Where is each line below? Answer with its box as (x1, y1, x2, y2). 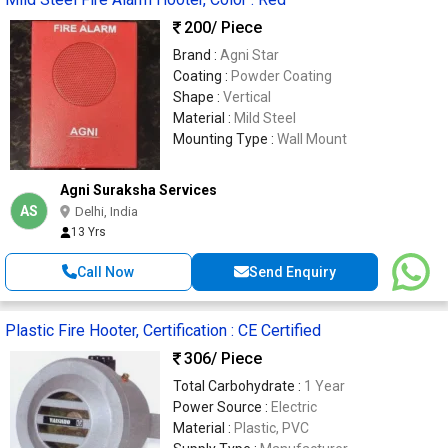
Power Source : (173, 398, 271, 415)
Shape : (173, 88, 223, 105)
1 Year (304, 377, 345, 394)
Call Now (77, 263, 135, 280)
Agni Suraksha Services (60, 181, 217, 198)
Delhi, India (75, 203, 138, 219)
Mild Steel (234, 109, 296, 126)
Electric (271, 398, 317, 415)
